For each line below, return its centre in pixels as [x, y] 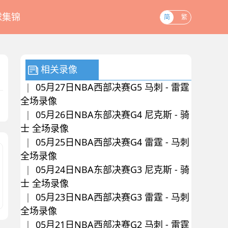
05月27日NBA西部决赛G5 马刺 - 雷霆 [112, 87]
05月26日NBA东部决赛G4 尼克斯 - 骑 [112, 115]
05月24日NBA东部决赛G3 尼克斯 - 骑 [112, 169]
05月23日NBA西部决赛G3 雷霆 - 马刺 [112, 197]
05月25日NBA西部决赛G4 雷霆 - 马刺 [112, 142]
